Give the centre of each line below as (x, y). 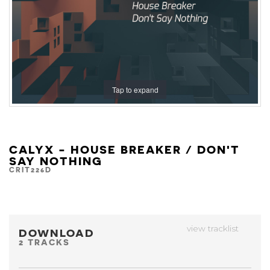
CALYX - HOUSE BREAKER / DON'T (124, 149)
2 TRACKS (44, 242)
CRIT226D (30, 169)
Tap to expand (135, 89)
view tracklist (214, 228)
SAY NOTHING (56, 160)
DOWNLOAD (59, 232)
